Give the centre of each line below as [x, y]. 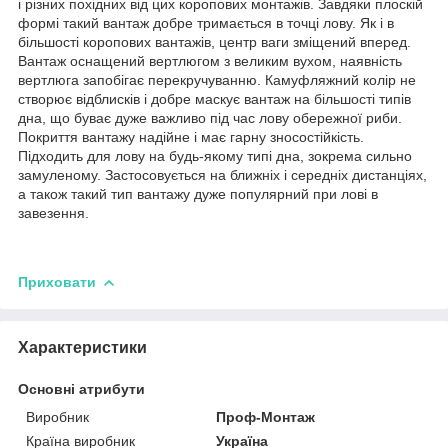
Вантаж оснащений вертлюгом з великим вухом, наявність [210, 60]
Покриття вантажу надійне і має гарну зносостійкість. [191, 136]
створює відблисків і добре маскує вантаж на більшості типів [214, 98]
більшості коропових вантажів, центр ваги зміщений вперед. [214, 41]
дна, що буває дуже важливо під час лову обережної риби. [210, 117]
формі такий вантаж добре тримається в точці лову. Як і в [206, 22]
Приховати [57, 281]
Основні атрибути [81, 388]
